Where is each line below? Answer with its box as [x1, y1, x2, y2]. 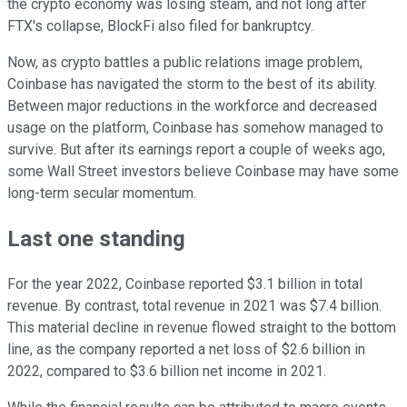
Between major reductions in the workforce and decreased [7, 97, 377, 115]
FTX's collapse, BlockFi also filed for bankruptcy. [7, 17, 313, 35]
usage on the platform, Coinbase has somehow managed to [7, 119, 383, 137]
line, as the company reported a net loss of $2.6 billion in [7, 341, 365, 359]
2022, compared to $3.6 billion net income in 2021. [7, 362, 326, 381]
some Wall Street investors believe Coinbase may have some [7, 163, 399, 181]
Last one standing [7, 226, 185, 253]
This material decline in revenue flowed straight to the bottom [7, 319, 396, 337]
